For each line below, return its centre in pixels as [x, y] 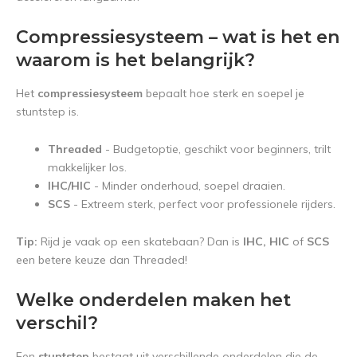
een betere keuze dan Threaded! [102, 260]
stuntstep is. [47, 112]
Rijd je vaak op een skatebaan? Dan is [140, 241]
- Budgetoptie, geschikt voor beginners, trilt [216, 149]
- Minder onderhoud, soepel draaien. [188, 186]
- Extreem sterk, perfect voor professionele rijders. [203, 204]
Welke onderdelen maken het [153, 300]
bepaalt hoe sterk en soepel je [224, 93]
